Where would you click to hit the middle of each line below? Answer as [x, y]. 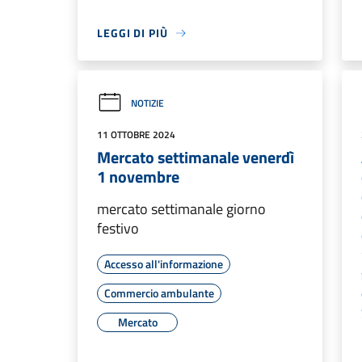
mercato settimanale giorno [181, 209]
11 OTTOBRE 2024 [136, 135]
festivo [118, 228]
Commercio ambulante [159, 293]
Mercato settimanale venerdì [196, 157]
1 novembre [138, 177]
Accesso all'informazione [164, 264]
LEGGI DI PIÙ [133, 33]
